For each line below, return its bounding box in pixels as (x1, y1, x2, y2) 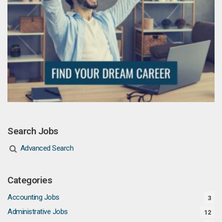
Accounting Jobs (7, 192, 59, 202)
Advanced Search (20, 143, 74, 153)
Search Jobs (7, 125, 58, 137)
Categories (7, 174, 52, 186)
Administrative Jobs (7, 207, 68, 216)
